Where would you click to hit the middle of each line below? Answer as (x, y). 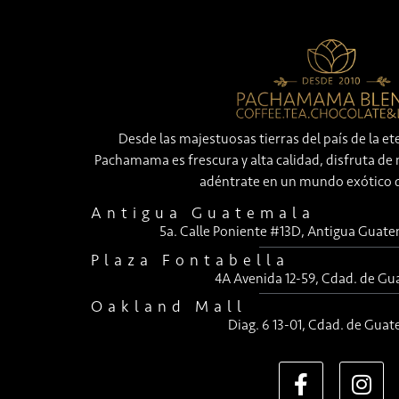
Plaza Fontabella (190, 260)
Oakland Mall (169, 306)
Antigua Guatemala (203, 213)
